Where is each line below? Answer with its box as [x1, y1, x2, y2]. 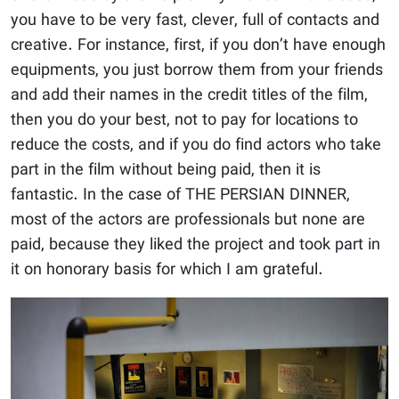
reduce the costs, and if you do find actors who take [11, 133, 381, 158]
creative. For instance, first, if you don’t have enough [11, 33, 386, 58]
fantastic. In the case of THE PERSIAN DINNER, [11, 183, 350, 208]
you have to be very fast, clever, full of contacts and [11, 8, 379, 33]
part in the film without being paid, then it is [11, 158, 321, 183]
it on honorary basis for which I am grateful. [11, 257, 323, 282]
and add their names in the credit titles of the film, [11, 83, 368, 108]
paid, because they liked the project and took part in [11, 232, 380, 257]
